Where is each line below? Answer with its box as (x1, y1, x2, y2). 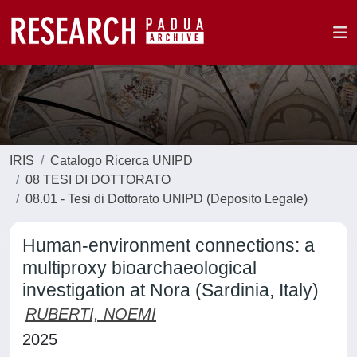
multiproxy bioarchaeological (22, 257, 257, 278)
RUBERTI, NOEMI (25, 305, 156, 323)
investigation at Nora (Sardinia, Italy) (22, 280, 319, 300)
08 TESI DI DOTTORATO (25, 173, 171, 186)
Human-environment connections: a (22, 235, 315, 256)
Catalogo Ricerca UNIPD (50, 154, 193, 167)
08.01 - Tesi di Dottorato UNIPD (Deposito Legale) (25, 192, 308, 206)
